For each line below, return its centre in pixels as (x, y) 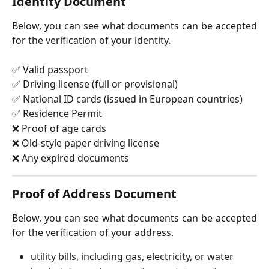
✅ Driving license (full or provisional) (95, 84)
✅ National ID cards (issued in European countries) (127, 99)
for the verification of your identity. (91, 41)
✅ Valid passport (50, 69)
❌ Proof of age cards (59, 128)
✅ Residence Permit (57, 114)
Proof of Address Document (94, 194)
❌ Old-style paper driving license (86, 143)
